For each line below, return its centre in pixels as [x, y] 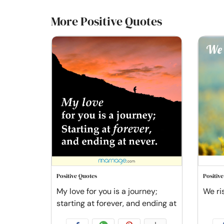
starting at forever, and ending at [116, 203]
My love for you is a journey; [107, 191]
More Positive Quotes [106, 21]
